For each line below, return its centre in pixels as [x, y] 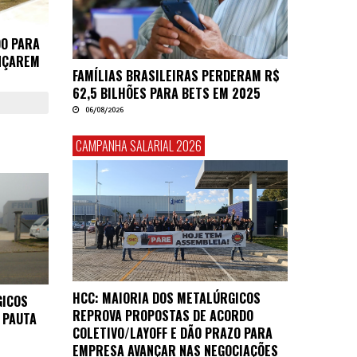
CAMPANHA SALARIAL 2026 [139, 145]
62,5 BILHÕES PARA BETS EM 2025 [167, 93]
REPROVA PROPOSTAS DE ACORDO [163, 315]
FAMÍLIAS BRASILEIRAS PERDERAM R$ [176, 75]
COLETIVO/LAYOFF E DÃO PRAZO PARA [173, 333]
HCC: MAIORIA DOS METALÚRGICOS [167, 298]
